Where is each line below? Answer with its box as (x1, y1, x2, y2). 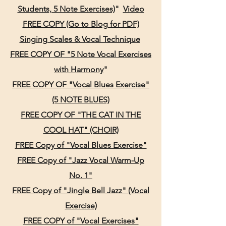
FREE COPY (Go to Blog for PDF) (22, 19, 139, 29)
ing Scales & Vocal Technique (35, 34, 140, 44)
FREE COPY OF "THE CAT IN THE (21, 110, 141, 120)
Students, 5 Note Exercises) (17, 4, 115, 14)
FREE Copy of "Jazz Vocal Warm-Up (17, 155, 144, 165)
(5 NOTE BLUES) (52, 95, 109, 104)
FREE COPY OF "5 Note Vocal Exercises (10, 49, 151, 59)
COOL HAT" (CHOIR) (43, 125, 119, 135)
